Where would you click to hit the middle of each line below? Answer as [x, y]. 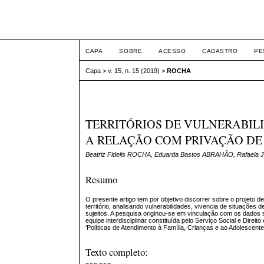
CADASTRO [220, 51]
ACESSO [172, 51]
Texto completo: [117, 252]
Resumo [102, 179]
